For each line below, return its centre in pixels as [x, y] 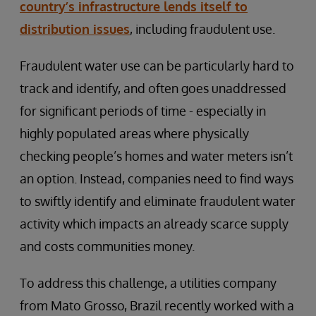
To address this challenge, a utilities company [148, 282]
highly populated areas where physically [134, 133]
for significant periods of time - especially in [143, 110]
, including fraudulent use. [202, 29]
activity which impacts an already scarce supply [154, 223]
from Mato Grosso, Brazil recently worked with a [157, 305]
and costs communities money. [107, 246]
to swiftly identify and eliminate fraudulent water [158, 201]
